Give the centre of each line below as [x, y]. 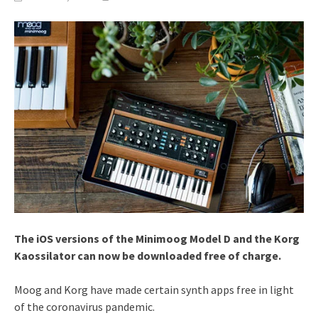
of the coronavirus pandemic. [84, 306]
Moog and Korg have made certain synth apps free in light [154, 289]
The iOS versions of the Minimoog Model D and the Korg [157, 238]
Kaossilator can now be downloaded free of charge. [148, 255]
